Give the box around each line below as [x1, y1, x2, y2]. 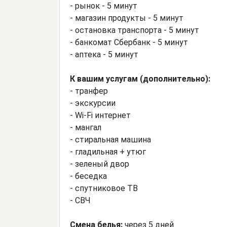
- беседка [70, 171, 107, 181]
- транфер [70, 86, 108, 96]
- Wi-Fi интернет [70, 110, 131, 121]
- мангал [70, 123, 101, 133]
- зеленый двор [70, 159, 129, 169]
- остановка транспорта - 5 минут [70, 25, 199, 35]
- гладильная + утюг [70, 147, 146, 157]
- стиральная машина [70, 135, 151, 145]
